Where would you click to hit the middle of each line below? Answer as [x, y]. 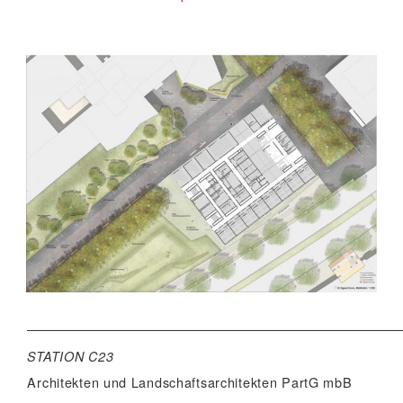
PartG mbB [317, 381]
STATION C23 [71, 356]
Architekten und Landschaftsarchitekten [155, 381]
